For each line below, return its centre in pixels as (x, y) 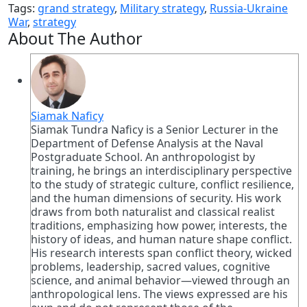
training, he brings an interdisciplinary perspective (161, 170)
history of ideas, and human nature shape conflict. (161, 239)
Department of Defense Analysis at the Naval (147, 143)
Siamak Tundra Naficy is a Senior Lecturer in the (155, 129)
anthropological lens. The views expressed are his (159, 294)
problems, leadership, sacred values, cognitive (150, 266)
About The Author (75, 38)
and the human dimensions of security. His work (156, 198)
